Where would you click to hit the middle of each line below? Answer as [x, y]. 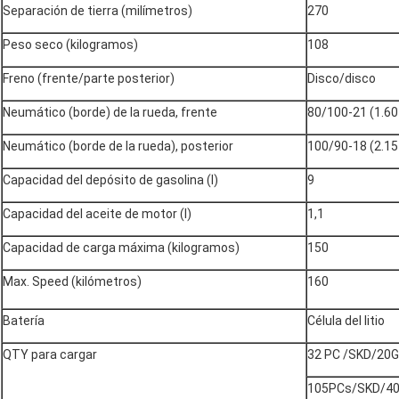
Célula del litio [346, 321]
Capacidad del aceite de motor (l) [97, 214]
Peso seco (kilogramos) [70, 45]
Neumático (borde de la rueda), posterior [118, 147]
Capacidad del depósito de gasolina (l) [110, 180]
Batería [24, 321]
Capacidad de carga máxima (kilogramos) [121, 248]
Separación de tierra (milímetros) [98, 11]
